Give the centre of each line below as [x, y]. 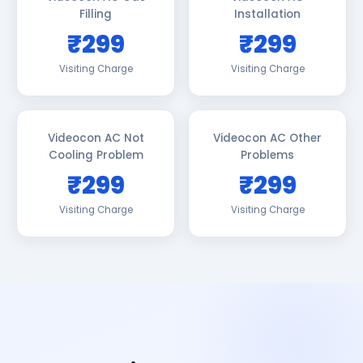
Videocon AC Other [267, 138]
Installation [267, 14]
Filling [96, 14]
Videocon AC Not [96, 138]
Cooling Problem [96, 155]
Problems [267, 155]
